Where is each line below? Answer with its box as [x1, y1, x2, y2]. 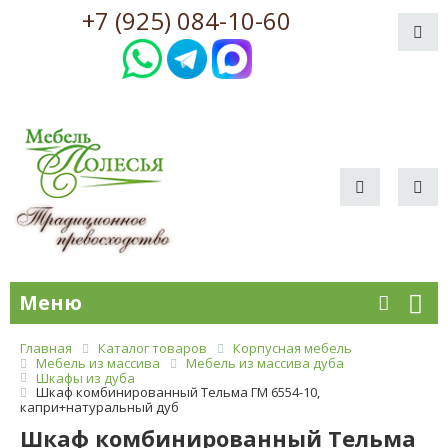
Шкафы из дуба [36, 368, 135, 387]
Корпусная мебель [233, 339, 352, 358]
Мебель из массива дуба [186, 353, 344, 372]
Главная [20, 339, 72, 358]
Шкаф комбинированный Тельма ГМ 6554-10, [36, 383, 320, 402]
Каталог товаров [98, 339, 207, 358]
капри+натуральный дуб [20, 398, 179, 417]
